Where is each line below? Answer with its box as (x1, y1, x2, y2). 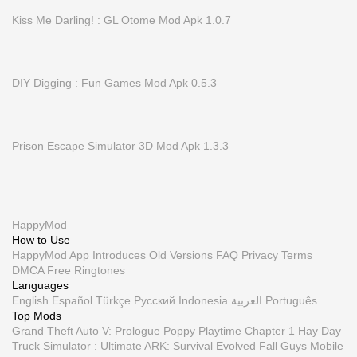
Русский (134, 294, 175, 307)
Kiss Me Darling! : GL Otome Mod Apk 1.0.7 (12, 14, 231, 26)
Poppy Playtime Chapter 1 (163, 324, 295, 337)
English (12, 294, 49, 307)
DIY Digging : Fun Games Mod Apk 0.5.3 (12, 76, 217, 89)
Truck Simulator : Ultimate (12, 339, 142, 352)
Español (52, 294, 92, 307)
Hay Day (298, 324, 341, 337)
